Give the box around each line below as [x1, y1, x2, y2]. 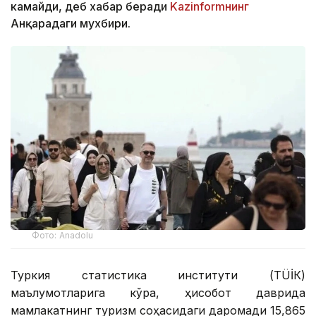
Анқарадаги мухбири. [11, 16, 130, 30]
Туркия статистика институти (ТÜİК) [11, 267, 305, 282]
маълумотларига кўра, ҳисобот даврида [11, 285, 305, 300]
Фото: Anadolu [32, 229, 94, 241]
